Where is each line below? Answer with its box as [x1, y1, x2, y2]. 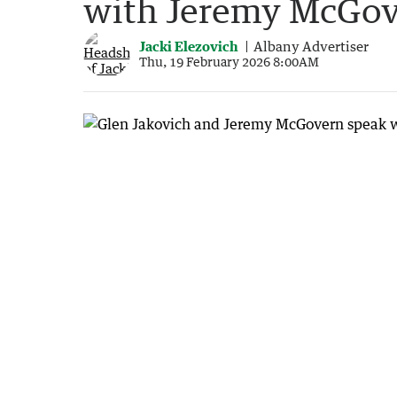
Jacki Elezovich [139, 37, 238, 54]
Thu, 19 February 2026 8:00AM [139, 53, 319, 69]
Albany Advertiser [253, 37, 369, 54]
